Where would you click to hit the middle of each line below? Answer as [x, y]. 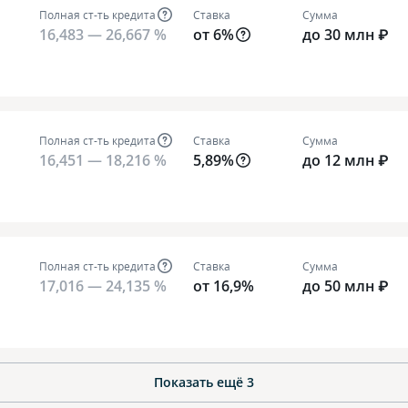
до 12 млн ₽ [346, 160]
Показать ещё [200, 382]
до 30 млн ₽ [346, 35]
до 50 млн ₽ [346, 286]
